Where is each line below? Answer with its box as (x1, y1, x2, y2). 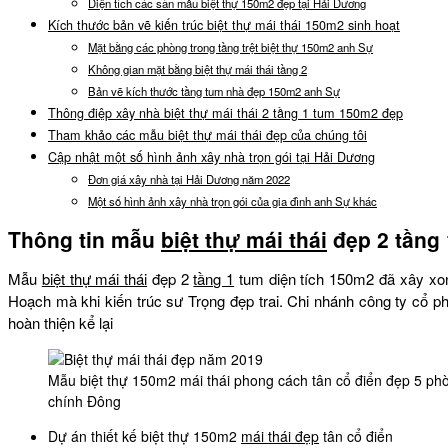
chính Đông (48, 390, 121, 411)
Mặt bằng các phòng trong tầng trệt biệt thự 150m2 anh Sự (88, 38, 373, 55)
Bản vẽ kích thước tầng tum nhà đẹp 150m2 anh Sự (88, 82, 340, 99)
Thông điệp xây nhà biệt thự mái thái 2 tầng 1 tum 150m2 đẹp (48, 103, 403, 122)
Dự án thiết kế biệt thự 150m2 (48, 425, 241, 446)
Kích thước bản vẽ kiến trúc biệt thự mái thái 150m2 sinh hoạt (48, 15, 400, 34)
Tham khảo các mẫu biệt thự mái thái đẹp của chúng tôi (48, 125, 367, 144)
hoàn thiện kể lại (8, 311, 113, 333)
